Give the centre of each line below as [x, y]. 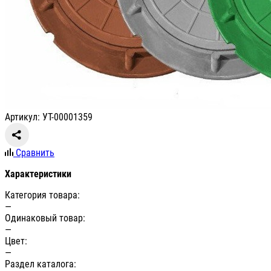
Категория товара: [42, 195]
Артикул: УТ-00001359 [49, 117]
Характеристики [38, 174]
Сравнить [35, 153]
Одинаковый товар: [45, 218]
